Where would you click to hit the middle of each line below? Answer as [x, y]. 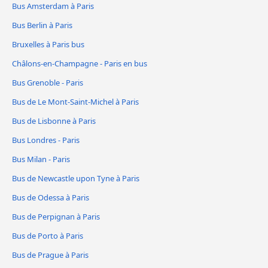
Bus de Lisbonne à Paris [54, 121]
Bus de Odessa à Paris [51, 197]
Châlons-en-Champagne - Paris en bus [80, 63]
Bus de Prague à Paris [50, 255]
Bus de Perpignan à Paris [56, 216]
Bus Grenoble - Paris [48, 82]
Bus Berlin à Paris [42, 25]
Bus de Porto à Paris [48, 235]
